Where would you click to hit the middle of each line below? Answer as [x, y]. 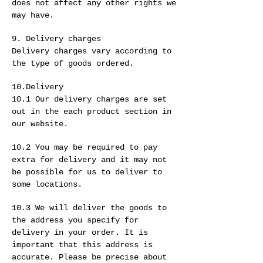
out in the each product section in [92, 112]
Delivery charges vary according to [92, 51]
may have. [33, 16]
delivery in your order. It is [80, 233]
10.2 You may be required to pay [85, 148]
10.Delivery [38, 87]
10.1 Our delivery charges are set [89, 100]
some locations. [47, 185]
